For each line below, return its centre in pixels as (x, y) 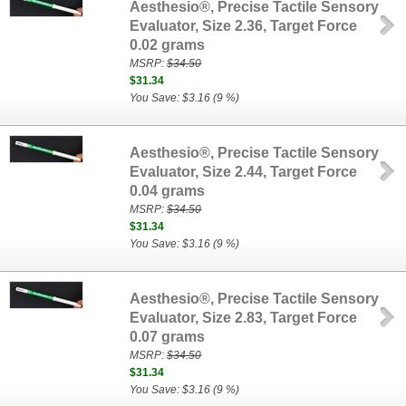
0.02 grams (168, 45)
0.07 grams (168, 337)
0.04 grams (168, 191)
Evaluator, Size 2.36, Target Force (244, 26)
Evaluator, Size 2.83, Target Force (244, 318)
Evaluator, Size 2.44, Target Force (244, 172)
